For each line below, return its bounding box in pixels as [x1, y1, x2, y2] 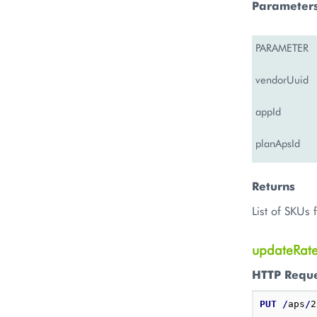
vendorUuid [255, 73, 309, 86]
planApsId [255, 137, 300, 150]
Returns [252, 178, 295, 193]
